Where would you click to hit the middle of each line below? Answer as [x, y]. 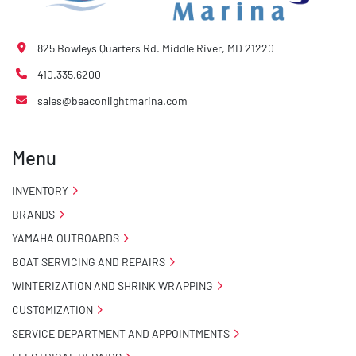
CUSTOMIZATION [52, 310]
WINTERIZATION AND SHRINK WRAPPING [112, 286]
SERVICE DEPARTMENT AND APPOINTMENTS [121, 333]
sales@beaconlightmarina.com [112, 101]
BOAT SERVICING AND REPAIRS [89, 262]
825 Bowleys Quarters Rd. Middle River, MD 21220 [156, 48]
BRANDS [33, 214]
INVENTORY [40, 190]
